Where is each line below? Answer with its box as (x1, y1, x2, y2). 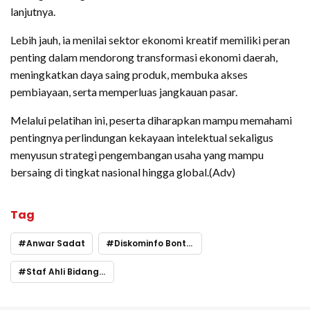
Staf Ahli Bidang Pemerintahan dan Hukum (26, 266, 99, 278)
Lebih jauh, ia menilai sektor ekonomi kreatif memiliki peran (10, 33, 290, 47)
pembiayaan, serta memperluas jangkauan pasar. (10, 85, 237, 99)
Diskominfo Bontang (114, 237, 186, 250)
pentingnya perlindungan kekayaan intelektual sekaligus (10, 131, 273, 145)
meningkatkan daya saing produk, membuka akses (10, 68, 248, 82)
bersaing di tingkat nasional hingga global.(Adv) (10, 165, 235, 179)
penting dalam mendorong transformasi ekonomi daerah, (10, 51, 277, 64)
